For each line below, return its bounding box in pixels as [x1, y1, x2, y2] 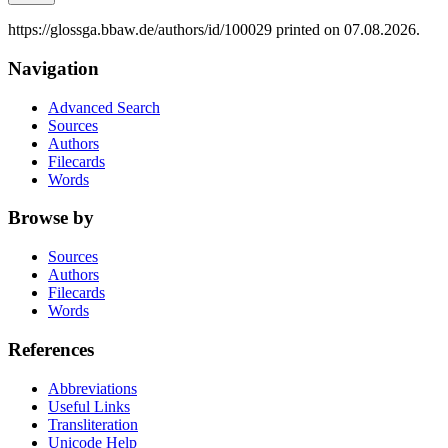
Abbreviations [48, 379, 137, 397]
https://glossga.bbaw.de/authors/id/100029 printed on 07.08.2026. [8, 21, 420, 39]
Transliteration [48, 415, 138, 433]
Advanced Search [48, 98, 160, 116]
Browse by [8, 207, 94, 229]
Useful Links [48, 397, 130, 415]
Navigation [8, 57, 99, 79]
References [8, 338, 94, 360]
